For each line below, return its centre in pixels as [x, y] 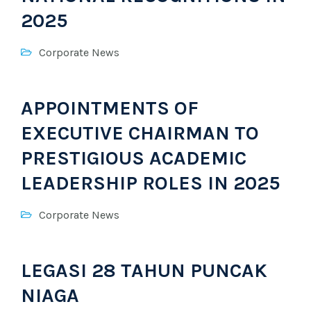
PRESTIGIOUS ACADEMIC [134, 158]
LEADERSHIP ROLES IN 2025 [150, 183]
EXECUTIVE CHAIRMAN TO [140, 133]
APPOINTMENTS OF [110, 108]
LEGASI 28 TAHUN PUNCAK [144, 270]
